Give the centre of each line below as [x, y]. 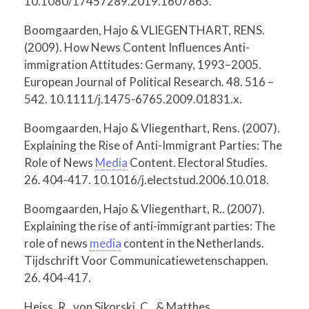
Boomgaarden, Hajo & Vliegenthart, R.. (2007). [144, 208]
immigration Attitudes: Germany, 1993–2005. [143, 64]
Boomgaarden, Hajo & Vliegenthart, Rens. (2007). [152, 128]
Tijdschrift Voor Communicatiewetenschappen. [146, 260]
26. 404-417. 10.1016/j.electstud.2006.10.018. [147, 179]
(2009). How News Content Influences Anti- [137, 47]
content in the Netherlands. [193, 243]
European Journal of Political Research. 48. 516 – [149, 81]
